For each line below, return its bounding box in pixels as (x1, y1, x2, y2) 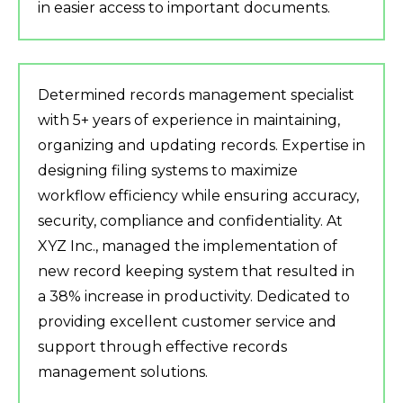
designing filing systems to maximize (38, 162, 298, 180)
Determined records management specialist (38, 86, 354, 104)
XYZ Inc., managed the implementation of (38, 237, 337, 255)
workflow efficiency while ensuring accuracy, (38, 187, 359, 205)
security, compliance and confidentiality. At (38, 212, 343, 230)
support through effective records (38, 338, 287, 356)
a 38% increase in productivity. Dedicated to (38, 288, 350, 306)
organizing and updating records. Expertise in (38, 137, 365, 155)
